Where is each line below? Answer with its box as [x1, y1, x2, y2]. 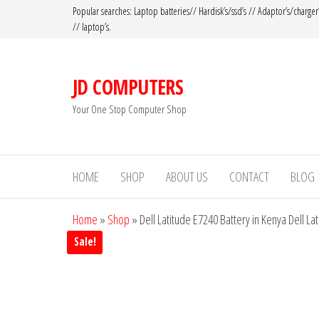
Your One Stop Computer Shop [73, 101, 187, 116]
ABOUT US [166, 168, 208, 185]
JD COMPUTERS [73, 73, 184, 100]
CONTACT [229, 168, 269, 185]
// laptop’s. [73, 20, 111, 33]
